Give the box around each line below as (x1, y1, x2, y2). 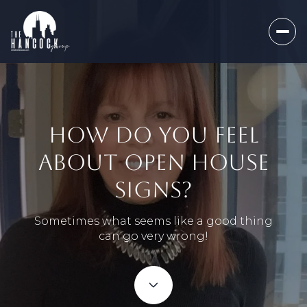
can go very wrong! (99, 230, 208, 243)
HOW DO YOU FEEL (48, 122, 259, 148)
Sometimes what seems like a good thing (34, 214, 273, 228)
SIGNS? (114, 177, 193, 203)
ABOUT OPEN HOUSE (38, 149, 269, 175)
